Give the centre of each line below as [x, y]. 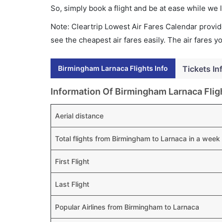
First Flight [72, 161]
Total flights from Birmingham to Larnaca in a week [138, 139]
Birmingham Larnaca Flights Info [113, 68]
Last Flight [72, 184]
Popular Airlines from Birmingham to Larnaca [127, 207]
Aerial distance [79, 116]
